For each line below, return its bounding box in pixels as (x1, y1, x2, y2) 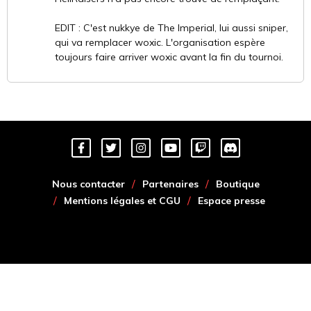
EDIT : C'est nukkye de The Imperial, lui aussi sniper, (55, 21, 288, 34)
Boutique (215, 177, 260, 190)
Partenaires (142, 177, 199, 190)
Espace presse (197, 194, 265, 207)
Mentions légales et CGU (63, 194, 180, 207)
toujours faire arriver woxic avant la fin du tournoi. (55, 50, 283, 63)
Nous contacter (51, 177, 125, 190)
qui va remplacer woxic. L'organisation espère (55, 35, 265, 49)
